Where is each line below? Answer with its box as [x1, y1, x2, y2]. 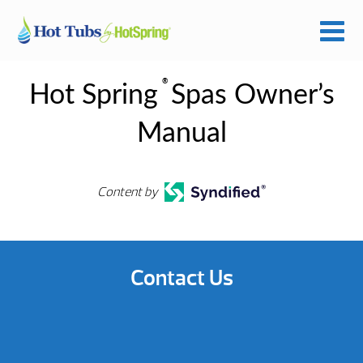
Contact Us [130, 264, 233, 293]
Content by [97, 184, 159, 200]
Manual [136, 120, 227, 147]
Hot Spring [28, 82, 158, 109]
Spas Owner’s [163, 82, 335, 109]
